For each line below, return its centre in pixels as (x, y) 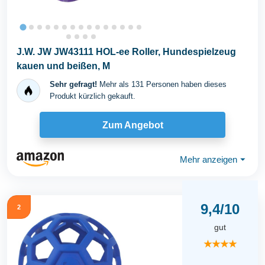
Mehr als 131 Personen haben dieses (162, 84)
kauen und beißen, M (63, 66)
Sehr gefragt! (73, 84)
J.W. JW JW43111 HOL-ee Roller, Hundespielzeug (126, 52)
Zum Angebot (132, 125)
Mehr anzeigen (209, 159)
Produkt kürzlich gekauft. (93, 96)
